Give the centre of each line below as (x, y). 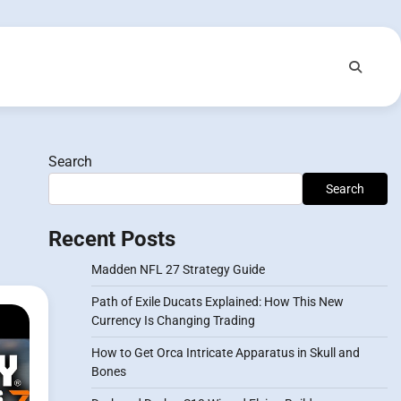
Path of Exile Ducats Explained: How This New (217, 302)
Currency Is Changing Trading (173, 320)
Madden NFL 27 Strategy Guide (178, 269)
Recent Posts (111, 239)
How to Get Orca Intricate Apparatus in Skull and (225, 353)
